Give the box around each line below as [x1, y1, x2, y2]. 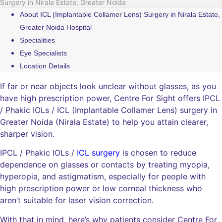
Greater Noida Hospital [20, 23, 92, 31]
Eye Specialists [20, 49, 67, 57]
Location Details [20, 62, 70, 70]
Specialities [20, 36, 55, 44]
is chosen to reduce [120, 148, 196, 158]
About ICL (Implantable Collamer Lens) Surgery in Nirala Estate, [20, 10, 220, 18]
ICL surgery [77, 148, 120, 158]
